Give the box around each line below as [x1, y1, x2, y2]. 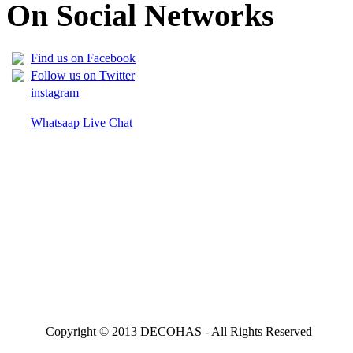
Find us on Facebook [31, 51, 136, 65]
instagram [31, 86, 79, 100]
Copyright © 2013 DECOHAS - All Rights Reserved [46, 325, 312, 339]
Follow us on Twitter [31, 69, 135, 83]
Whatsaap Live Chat [31, 116, 132, 130]
